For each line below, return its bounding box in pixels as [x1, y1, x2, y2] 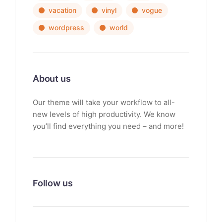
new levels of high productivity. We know [33, 110, 175, 119]
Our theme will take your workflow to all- [33, 98, 175, 108]
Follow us [33, 178, 73, 189]
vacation [49, 6, 76, 15]
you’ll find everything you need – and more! [33, 121, 184, 131]
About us [33, 73, 71, 84]
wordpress [49, 23, 84, 32]
